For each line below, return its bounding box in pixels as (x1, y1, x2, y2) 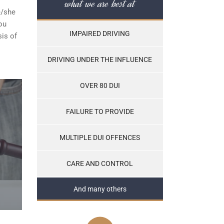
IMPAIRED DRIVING (69, 29, 130, 37)
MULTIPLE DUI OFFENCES (59, 133, 140, 141)
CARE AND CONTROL (66, 159, 133, 167)
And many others (73, 184, 126, 193)
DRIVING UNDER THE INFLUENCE (47, 55, 152, 63)
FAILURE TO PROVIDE (65, 107, 134, 115)
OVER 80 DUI (79, 81, 120, 89)
